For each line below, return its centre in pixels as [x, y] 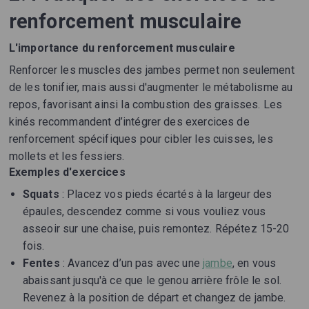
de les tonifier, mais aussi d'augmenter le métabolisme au [151, 88]
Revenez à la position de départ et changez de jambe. [154, 298]
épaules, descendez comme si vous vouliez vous [144, 212]
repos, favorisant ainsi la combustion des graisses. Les [146, 105]
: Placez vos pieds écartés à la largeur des [166, 195]
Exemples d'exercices [67, 172]
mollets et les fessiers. [67, 157]
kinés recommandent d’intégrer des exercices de [129, 122]
